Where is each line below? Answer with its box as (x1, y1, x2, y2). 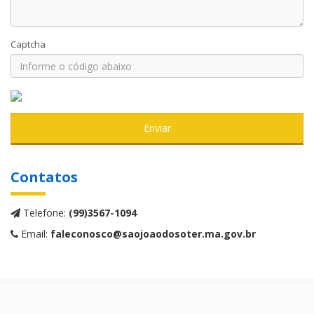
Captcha (11, 38, 46, 50)
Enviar (143, 121, 171, 135)
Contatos (11, 168, 78, 186)
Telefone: (20, 206, 69, 219)
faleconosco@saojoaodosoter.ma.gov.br (50, 227, 256, 240)
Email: (18, 227, 50, 240)
